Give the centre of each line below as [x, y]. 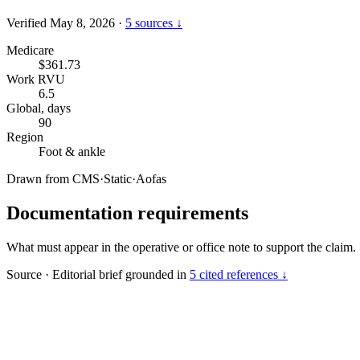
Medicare [30, 50]
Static [118, 178]
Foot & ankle [72, 151]
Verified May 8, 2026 [61, 22]
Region [25, 137]
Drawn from [39, 178]
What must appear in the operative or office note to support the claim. [181, 247]
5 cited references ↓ [239, 274]
